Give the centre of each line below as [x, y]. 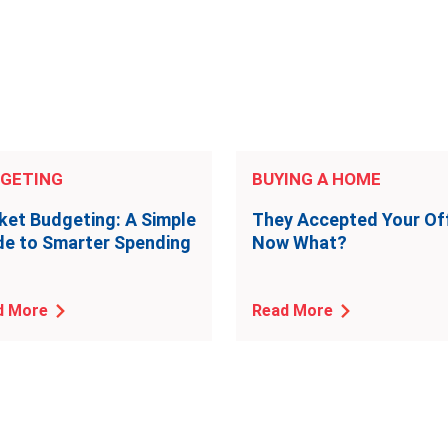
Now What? [299, 242]
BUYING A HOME [316, 179]
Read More [292, 310]
